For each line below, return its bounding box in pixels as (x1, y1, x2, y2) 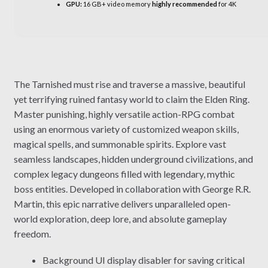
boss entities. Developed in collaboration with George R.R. (13, 182, 251, 194)
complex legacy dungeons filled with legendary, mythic (13, 167, 235, 179)
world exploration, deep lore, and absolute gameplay (13, 212, 227, 224)
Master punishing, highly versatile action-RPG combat (13, 108, 234, 120)
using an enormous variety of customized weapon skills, (13, 123, 239, 135)
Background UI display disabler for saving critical (42, 254, 245, 266)
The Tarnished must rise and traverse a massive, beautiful (13, 78, 245, 90)
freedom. (13, 227, 51, 239)
